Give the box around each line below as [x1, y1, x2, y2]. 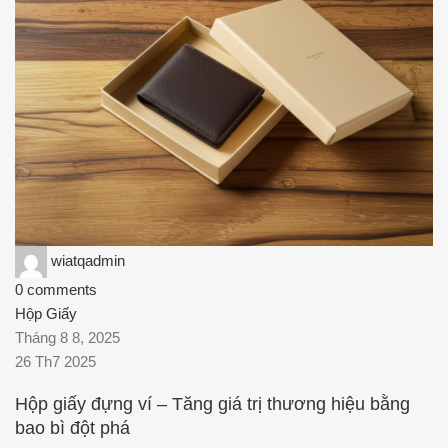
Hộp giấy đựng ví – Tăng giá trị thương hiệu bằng [15, 393, 410, 414]
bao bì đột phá [15, 417, 130, 438]
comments [27, 281, 97, 299]
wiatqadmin [51, 252, 125, 270]
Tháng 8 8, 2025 [15, 329, 120, 347]
